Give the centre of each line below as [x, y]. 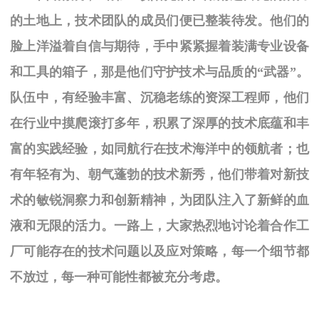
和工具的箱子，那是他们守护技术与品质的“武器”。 [159, 72]
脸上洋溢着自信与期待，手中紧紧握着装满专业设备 [159, 47]
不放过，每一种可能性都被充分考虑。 [119, 277]
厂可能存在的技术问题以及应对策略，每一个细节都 [159, 252]
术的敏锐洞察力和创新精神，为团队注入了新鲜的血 [159, 200]
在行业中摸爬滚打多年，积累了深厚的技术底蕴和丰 [159, 124]
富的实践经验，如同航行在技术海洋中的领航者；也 [159, 149]
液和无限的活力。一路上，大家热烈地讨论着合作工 [159, 226]
